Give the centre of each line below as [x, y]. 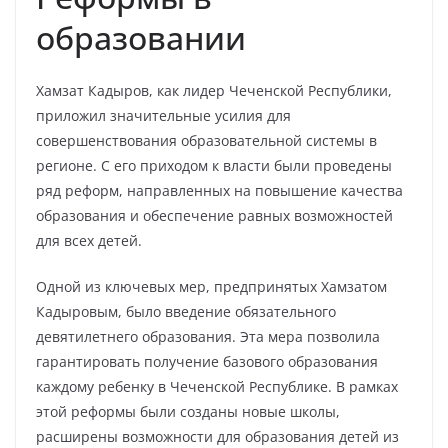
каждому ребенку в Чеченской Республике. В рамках [217, 386]
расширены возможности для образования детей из [217, 436]
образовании [141, 37]
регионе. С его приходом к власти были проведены [214, 165]
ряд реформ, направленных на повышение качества [219, 190]
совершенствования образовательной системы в [206, 140]
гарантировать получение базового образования [207, 361]
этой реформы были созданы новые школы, [188, 411]
